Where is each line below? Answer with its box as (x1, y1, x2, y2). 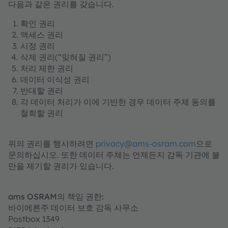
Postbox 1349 (8, 214, 60, 224)
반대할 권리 (20, 85, 63, 96)
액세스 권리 (20, 30, 63, 40)
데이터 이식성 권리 (20, 74, 90, 84)
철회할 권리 (20, 108, 63, 118)
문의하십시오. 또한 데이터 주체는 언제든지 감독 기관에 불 (8, 150, 220, 160)
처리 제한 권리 (20, 63, 73, 73)
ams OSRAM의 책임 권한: (8, 191, 104, 202)
